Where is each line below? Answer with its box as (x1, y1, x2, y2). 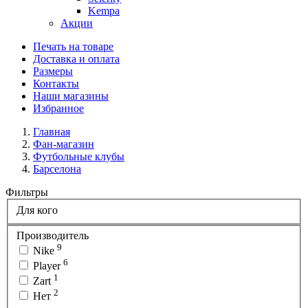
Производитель (16, 230, 89, 242)
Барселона (33, 163, 81, 175)
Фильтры (5, 186, 48, 198)
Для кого (16, 203, 58, 216)
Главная (33, 126, 70, 137)
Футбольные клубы (33, 151, 124, 162)
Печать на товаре (33, 41, 113, 52)
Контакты (33, 78, 79, 89)
